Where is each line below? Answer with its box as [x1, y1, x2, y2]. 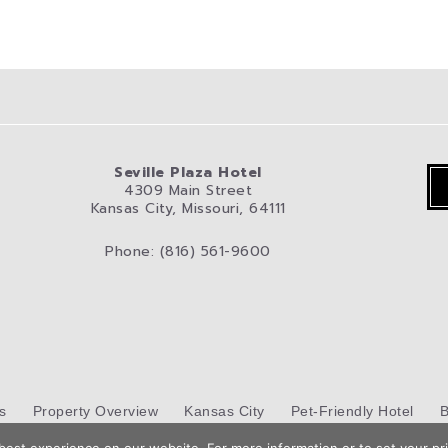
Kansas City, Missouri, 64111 [90, 198, 286, 220]
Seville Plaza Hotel [114, 162, 262, 184]
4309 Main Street [124, 180, 252, 202]
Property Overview [32, 403, 158, 419]
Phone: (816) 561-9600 [105, 240, 271, 262]
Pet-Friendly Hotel [290, 403, 414, 419]
